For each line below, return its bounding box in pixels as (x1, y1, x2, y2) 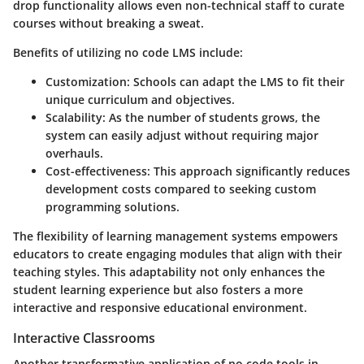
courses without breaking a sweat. (13, 15, 204, 32)
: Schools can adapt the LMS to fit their (127, 74, 344, 90)
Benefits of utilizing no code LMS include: (13, 45, 243, 61)
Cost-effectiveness (45, 163, 147, 180)
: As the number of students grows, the (102, 110, 320, 126)
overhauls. (45, 145, 103, 162)
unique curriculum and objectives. (45, 92, 235, 108)
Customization (45, 74, 127, 90)
